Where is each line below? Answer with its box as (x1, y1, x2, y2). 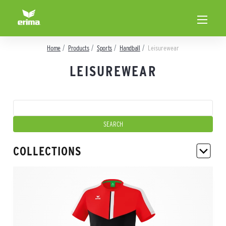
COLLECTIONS (13, 144, 81, 158)
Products (68, 44, 89, 52)
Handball (120, 44, 140, 52)
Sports (96, 44, 112, 52)
